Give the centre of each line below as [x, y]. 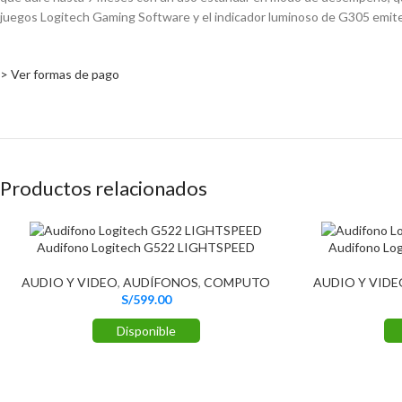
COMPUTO [237, 282]
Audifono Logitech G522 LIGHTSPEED [146, 247]
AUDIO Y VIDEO [70, 282]
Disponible [146, 330]
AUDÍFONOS [161, 282]
